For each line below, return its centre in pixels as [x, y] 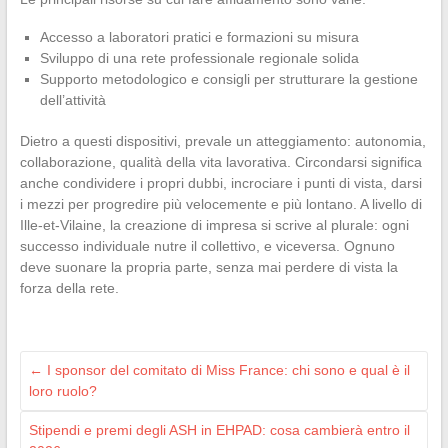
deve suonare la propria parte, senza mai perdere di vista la [208, 267]
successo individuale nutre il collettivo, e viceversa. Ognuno [207, 246]
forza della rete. [69, 288]
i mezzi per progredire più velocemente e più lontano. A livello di [220, 204]
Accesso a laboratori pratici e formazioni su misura [199, 37]
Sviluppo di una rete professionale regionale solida [199, 58]
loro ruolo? [62, 391]
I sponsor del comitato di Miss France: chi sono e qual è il [226, 370]
